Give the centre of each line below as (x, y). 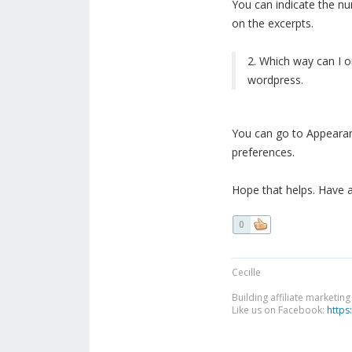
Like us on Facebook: (279, 310)
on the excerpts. (272, 24)
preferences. (263, 152)
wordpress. (275, 80)
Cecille (246, 273)
